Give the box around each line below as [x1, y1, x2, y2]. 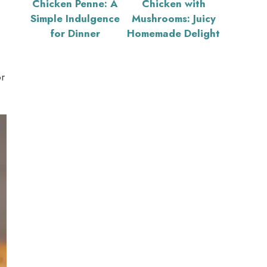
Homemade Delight [127, 26, 220, 41]
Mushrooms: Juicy [131, 11, 216, 26]
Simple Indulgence [30, 11, 120, 26]
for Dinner [50, 26, 100, 41]
